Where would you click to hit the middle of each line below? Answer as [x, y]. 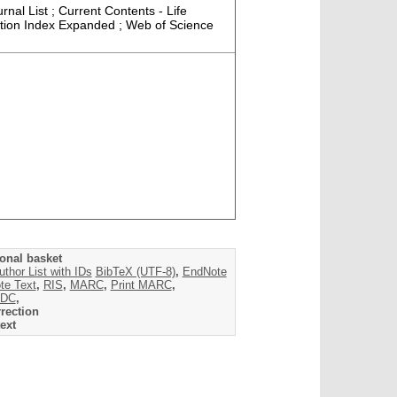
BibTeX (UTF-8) [135, 272]
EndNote [204, 272]
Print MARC [141, 285]
